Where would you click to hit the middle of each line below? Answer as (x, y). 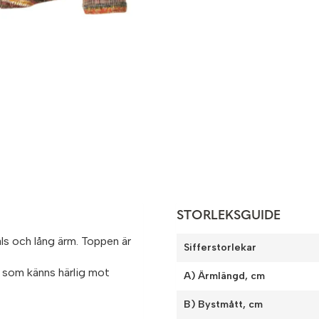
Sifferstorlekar (220, 248)
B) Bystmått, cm (224, 305)
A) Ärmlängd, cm (225, 276)
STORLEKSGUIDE (229, 216)
